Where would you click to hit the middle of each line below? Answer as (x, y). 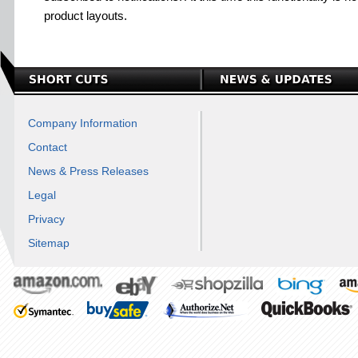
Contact (48, 147)
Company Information (83, 123)
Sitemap (49, 243)
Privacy (46, 219)
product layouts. (86, 16)
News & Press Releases (88, 171)
